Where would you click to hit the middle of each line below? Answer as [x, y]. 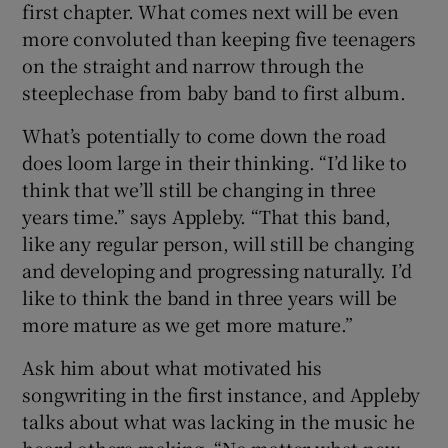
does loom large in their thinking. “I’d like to [215, 161]
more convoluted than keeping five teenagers [219, 37]
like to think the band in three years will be [209, 296]
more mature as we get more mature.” [187, 323]
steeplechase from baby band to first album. [214, 91]
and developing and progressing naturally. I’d [217, 269]
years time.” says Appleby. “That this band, [206, 215]
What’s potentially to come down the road [204, 134]
